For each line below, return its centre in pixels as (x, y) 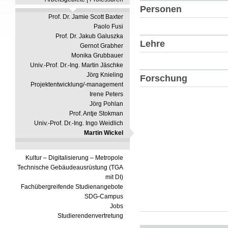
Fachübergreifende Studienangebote (72, 187)
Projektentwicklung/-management (77, 84)
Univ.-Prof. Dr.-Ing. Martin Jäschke (77, 65)
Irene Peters (106, 94)
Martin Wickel (104, 133)
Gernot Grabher (102, 46)
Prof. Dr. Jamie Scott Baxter (86, 17)
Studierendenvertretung (90, 216)
